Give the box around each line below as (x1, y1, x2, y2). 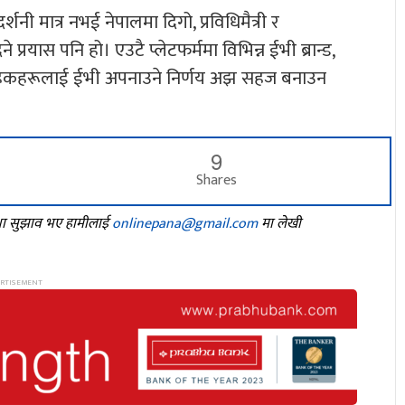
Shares (196, 167, 238, 193)
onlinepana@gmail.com (112, 211, 258, 236)
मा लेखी (258, 211, 301, 236)
